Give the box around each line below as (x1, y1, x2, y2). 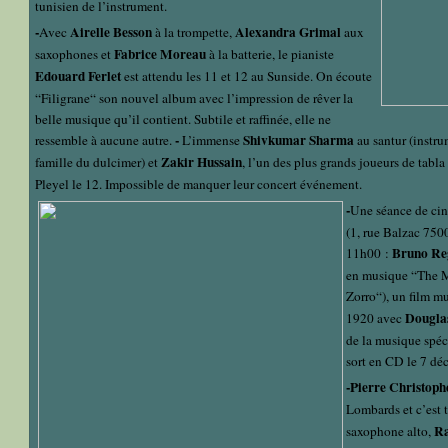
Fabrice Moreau (114, 44, 206, 65)
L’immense (182, 131, 240, 150)
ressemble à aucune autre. (35, 131, 172, 150)
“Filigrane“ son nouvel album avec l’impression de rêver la (35, 89, 353, 108)
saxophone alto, (346, 422, 431, 441)
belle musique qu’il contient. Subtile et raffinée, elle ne (35, 110, 331, 129)
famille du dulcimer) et (35, 153, 158, 172)
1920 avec (346, 309, 402, 328)
